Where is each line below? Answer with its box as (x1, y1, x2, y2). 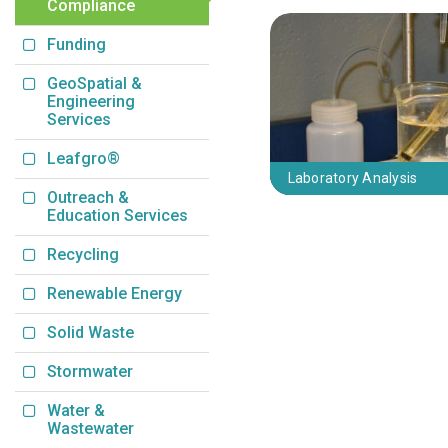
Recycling (47, 244, 119, 264)
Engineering (47, 91, 135, 111)
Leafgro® (47, 148, 120, 168)
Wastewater (47, 418, 134, 438)
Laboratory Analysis (287, 170, 418, 187)
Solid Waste (47, 322, 134, 342)
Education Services (47, 205, 188, 225)
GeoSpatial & (47, 73, 142, 93)
